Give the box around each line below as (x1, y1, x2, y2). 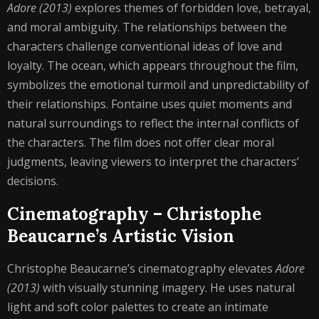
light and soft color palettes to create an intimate (7, 299, 268, 315)
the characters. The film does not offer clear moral (7, 135, 274, 150)
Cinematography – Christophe (7, 203, 261, 225)
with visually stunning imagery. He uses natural (40, 280, 295, 296)
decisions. (7, 173, 58, 189)
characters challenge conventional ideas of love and (7, 38, 282, 54)
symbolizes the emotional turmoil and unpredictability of (7, 77, 309, 93)
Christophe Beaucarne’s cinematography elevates (7, 261, 276, 276)
